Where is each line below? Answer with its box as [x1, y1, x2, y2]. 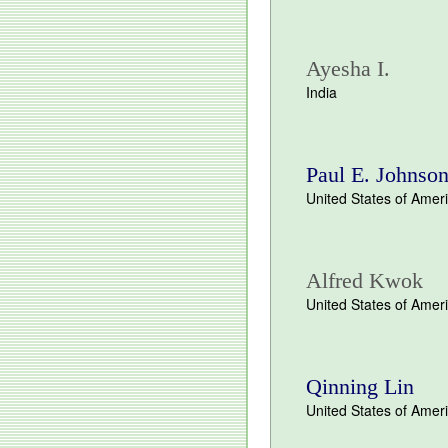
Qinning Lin [306, 374, 414, 399]
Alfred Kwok [306, 268, 423, 293]
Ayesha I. [306, 56, 390, 81]
